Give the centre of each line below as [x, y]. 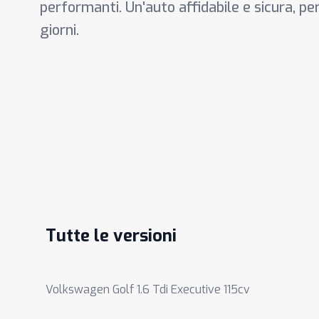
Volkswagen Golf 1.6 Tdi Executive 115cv [148, 289]
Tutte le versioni [111, 236]
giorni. [59, 30]
